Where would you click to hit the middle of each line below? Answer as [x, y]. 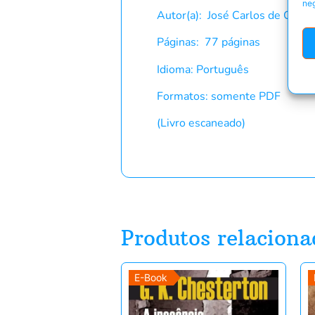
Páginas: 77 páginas [208, 43]
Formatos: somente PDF [219, 97]
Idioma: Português [203, 69]
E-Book [151, 277]
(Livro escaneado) [201, 123]
